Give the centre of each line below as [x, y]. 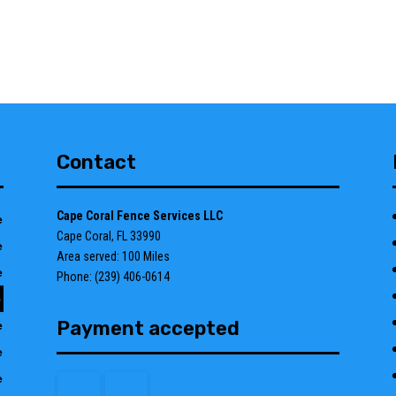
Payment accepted [148, 328]
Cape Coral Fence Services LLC [139, 216]
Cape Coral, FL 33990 [108, 236]
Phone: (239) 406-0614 [113, 277]
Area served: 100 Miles [113, 256]
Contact [96, 162]
